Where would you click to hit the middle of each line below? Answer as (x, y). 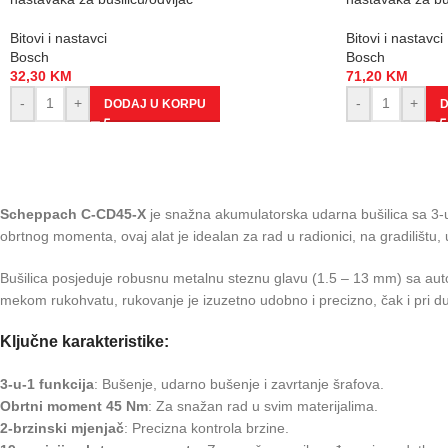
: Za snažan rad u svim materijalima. (263, 405)
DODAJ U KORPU (155, 103)
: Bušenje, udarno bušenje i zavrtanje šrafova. (239, 383)
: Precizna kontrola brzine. (206, 427)
